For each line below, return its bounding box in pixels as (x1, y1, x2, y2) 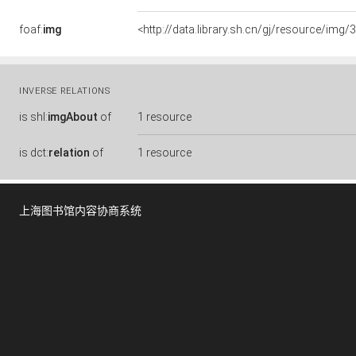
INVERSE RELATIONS (19, 86, 110, 96)
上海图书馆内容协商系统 (19, 204, 141, 217)
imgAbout (48, 110, 98, 123)
